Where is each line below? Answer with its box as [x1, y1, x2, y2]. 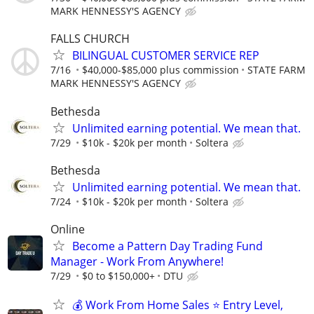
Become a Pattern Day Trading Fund [72, 238, 263, 254]
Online [50, 221, 85, 237]
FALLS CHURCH [50, 31, 130, 47]
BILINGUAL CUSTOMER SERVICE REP [72, 48, 259, 64]
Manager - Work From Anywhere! [50, 253, 224, 269]
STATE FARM [247, 63, 306, 77]
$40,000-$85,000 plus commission [82, 63, 239, 77]
